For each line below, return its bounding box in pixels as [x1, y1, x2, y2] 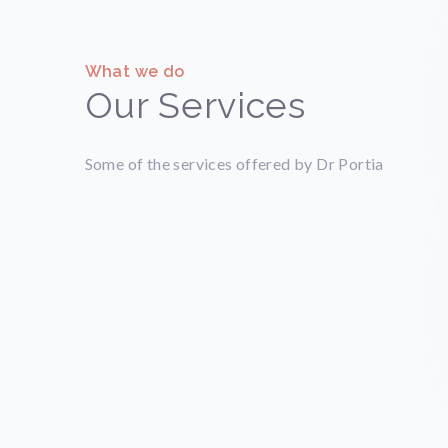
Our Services [84, 83, 306, 126]
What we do [84, 61, 185, 81]
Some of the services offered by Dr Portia [84, 153, 388, 173]
